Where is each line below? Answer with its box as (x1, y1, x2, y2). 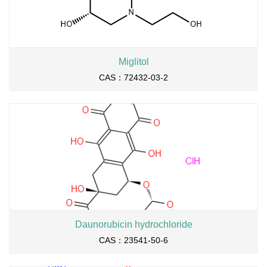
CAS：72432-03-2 (99, 73, 168, 82)
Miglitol (118, 57, 149, 67)
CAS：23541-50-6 (99, 235, 168, 245)
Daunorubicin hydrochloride (74, 219, 193, 229)
